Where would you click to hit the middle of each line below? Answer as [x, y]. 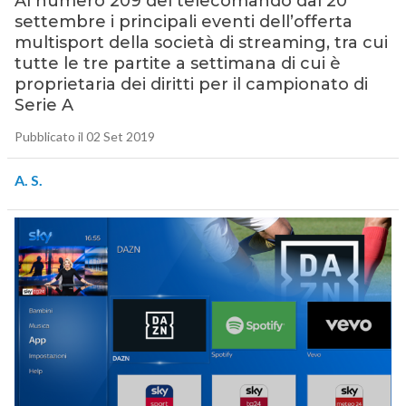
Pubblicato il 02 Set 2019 [84, 137]
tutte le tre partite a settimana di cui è [177, 64]
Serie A [43, 106]
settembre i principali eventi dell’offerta [183, 22]
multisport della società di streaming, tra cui [201, 43]
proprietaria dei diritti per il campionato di [191, 85]
